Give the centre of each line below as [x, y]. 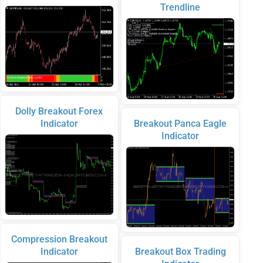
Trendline [181, 8]
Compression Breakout [59, 240]
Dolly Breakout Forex [59, 111]
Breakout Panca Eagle [181, 123]
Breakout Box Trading [180, 252]
